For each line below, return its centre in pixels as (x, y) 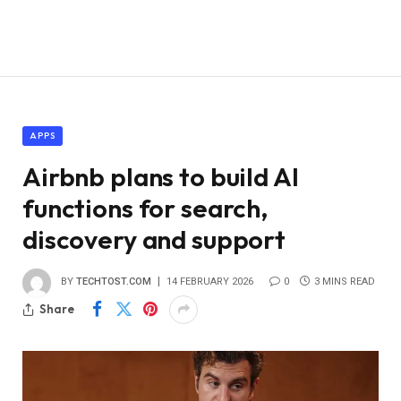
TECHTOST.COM (114, 282)
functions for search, (145, 208)
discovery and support (154, 239)
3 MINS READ (345, 282)
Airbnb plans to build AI (161, 176)
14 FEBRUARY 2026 (210, 282)
